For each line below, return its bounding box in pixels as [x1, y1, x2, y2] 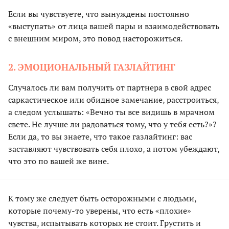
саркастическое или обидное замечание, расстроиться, [8, 94, 219, 106]
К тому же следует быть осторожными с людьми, [8, 193, 196, 204]
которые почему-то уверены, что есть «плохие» [8, 205, 191, 217]
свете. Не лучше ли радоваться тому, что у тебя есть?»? [8, 119, 217, 130]
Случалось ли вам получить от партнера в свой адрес [8, 82, 211, 94]
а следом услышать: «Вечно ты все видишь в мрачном [8, 106, 215, 118]
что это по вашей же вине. [8, 155, 109, 167]
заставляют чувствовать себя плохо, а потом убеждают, [8, 143, 219, 155]
